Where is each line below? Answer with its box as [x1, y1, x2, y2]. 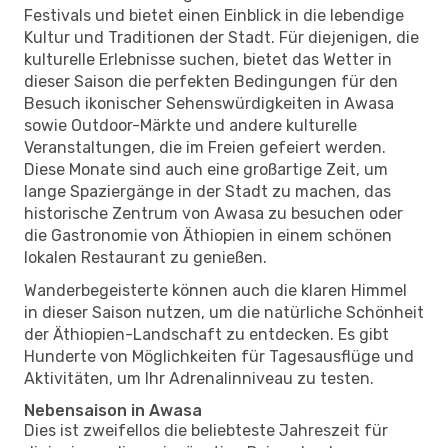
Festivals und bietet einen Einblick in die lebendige [24, 5, 404, 25]
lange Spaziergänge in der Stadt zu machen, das [24, 181, 391, 201]
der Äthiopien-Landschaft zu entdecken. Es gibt [24, 324, 389, 344]
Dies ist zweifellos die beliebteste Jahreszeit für [24, 420, 388, 440]
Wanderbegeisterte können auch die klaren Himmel [24, 280, 407, 300]
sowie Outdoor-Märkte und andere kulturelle [24, 115, 357, 135]
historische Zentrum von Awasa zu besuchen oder [24, 203, 403, 223]
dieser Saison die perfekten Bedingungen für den [24, 71, 398, 91]
